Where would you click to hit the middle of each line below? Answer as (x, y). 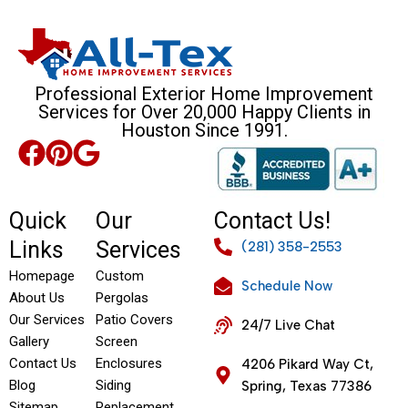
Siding (113, 385)
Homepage (42, 276)
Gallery (29, 342)
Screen (116, 342)
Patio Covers (134, 320)
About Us (37, 298)
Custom (119, 276)
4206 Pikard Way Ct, (308, 364)
